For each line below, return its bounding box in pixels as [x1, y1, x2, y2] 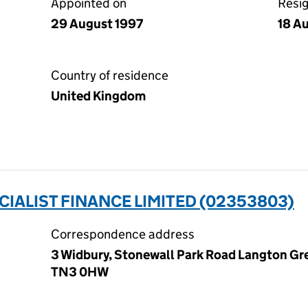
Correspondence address [51, 226, 195, 242]
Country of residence [51, 67, 168, 83]
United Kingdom [51, 88, 146, 104]
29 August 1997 [51, 16, 143, 32]
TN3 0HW [51, 264, 109, 280]
